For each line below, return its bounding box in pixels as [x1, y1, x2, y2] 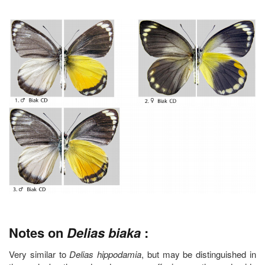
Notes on [9, 222, 67, 242]
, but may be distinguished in [141, 247, 257, 260]
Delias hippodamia [69, 247, 142, 260]
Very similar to [9, 247, 70, 260]
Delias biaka [67, 222, 141, 242]
